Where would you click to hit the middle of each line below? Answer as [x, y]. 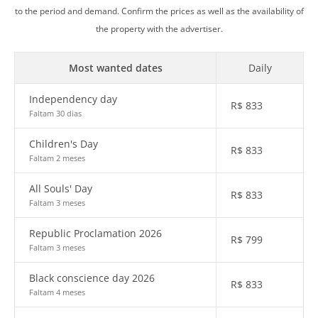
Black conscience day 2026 [92, 278]
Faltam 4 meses [57, 292]
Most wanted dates [115, 68]
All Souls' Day [61, 188]
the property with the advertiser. [159, 29]
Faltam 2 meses [57, 158]
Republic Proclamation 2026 [95, 233]
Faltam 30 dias [55, 113]
